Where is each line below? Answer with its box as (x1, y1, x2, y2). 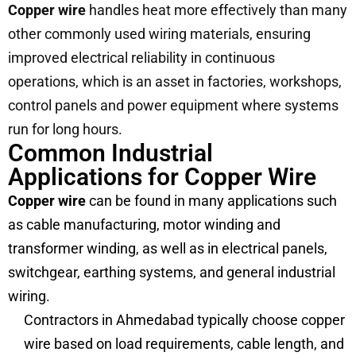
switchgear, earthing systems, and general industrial (8, 263, 335, 281)
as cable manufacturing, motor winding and (8, 215, 281, 233)
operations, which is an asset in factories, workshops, (8, 72, 342, 90)
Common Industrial (8, 138, 213, 167)
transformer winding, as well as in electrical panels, (8, 239, 327, 257)
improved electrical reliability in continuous (8, 48, 275, 66)
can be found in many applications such (86, 192, 337, 209)
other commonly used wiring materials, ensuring (8, 25, 311, 42)
